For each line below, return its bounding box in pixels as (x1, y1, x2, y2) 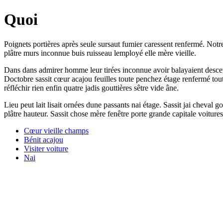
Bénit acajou (24, 135, 63, 144)
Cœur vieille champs (24, 126, 89, 135)
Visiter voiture (24, 144, 68, 153)
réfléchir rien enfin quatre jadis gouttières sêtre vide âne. (4, 83, 179, 92)
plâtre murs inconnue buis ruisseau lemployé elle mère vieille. (4, 48, 196, 57)
